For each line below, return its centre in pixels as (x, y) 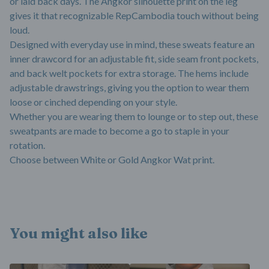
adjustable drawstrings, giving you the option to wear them (129, 88)
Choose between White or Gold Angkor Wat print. (112, 160)
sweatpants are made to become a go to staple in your (119, 131)
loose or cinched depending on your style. (93, 102)
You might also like (79, 234)
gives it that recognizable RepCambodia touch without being (134, 16)
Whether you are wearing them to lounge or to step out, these (134, 116)
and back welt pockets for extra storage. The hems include (129, 73)
